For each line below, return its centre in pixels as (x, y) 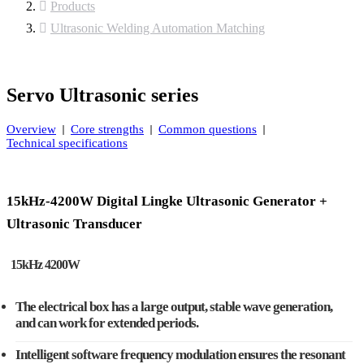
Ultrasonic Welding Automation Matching (158, 28)
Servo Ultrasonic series (102, 95)
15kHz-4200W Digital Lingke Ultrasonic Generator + (167, 201)
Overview (31, 130)
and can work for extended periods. (107, 323)
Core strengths (107, 130)
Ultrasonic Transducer (74, 224)
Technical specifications (67, 143)
